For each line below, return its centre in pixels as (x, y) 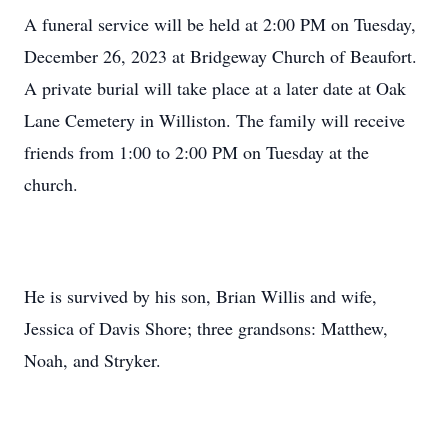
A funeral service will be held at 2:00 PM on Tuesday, (220, 24)
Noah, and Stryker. (92, 360)
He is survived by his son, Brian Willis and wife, (200, 296)
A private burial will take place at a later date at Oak (215, 88)
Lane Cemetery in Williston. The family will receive (214, 120)
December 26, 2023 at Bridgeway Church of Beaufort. (220, 56)
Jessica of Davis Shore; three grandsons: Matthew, (206, 328)
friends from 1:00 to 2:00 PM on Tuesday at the (196, 152)
